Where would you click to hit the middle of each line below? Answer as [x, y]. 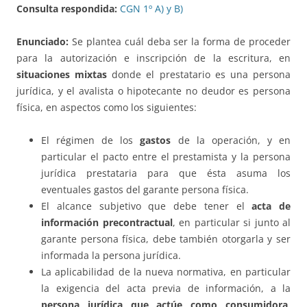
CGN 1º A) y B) [151, 9]
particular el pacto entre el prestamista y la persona [166, 157]
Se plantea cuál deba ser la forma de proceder [181, 42]
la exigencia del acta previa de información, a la [166, 288]
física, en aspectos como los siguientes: [107, 108]
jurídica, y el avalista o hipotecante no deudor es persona [153, 91]
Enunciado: [44, 42]
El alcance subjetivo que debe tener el [147, 206]
